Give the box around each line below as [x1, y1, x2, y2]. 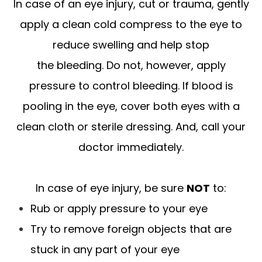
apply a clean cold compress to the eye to [20, 16, 242, 32]
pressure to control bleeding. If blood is [29, 78, 233, 93]
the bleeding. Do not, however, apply [36, 57, 226, 73]
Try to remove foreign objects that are [30, 221, 232, 236]
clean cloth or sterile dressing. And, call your [16, 119, 246, 134]
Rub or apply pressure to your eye [30, 201, 208, 216]
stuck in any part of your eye [30, 242, 180, 257]
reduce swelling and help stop [53, 37, 209, 52]
